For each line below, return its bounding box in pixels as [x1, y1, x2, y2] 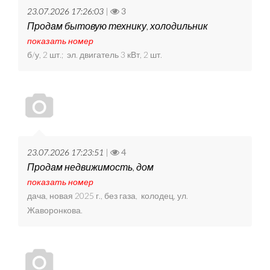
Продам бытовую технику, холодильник [27, 20, 208, 32]
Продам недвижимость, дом [27, 161, 154, 173]
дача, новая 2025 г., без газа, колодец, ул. [27, 190, 188, 201]
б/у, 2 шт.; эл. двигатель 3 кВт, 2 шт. [27, 49, 162, 60]
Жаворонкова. [27, 205, 83, 216]
